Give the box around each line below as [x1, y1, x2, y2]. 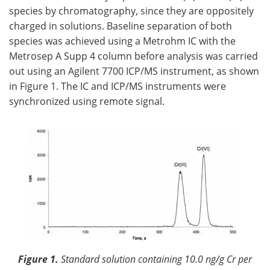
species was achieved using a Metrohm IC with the [9, 34, 236, 48]
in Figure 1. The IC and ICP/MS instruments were [9, 79, 226, 93]
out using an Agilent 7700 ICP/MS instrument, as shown [9, 64, 259, 78]
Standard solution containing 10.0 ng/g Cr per [61, 252, 252, 265]
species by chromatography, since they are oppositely [9, 4, 254, 17]
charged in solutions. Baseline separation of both [9, 19, 232, 33]
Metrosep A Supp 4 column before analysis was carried [9, 49, 258, 63]
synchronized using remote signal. [9, 94, 165, 108]
